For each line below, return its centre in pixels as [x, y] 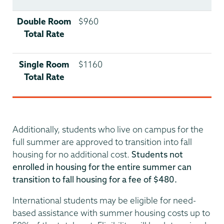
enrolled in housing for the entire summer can [102, 166]
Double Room [44, 21]
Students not [157, 154]
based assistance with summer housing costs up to [111, 213]
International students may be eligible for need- [104, 200]
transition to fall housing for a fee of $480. [95, 179]
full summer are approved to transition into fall [102, 141]
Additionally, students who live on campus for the [108, 129]
